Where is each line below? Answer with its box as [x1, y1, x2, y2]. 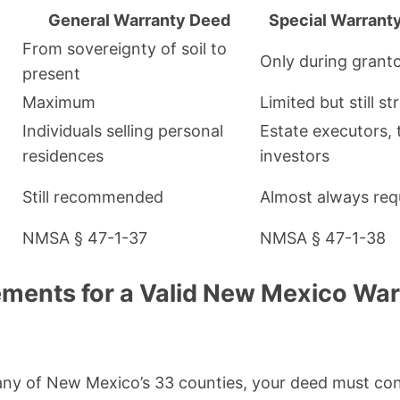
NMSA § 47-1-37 [22, 229, 147, 248]
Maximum [22, 93, 96, 112]
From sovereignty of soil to [22, 39, 227, 59]
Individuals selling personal [22, 121, 223, 141]
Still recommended [22, 187, 163, 207]
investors [260, 146, 329, 166]
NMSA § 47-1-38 [260, 229, 386, 248]
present [22, 64, 80, 84]
